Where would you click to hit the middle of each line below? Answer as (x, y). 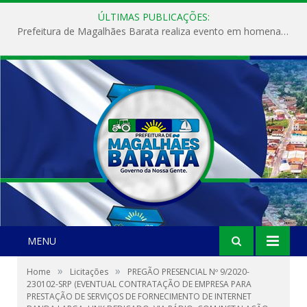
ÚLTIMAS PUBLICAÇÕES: (153, 17)
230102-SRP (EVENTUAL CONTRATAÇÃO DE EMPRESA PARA (139, 284)
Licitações (89, 272)
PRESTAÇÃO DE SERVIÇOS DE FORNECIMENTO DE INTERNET (139, 296)
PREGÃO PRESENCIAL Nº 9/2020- (188, 272)
